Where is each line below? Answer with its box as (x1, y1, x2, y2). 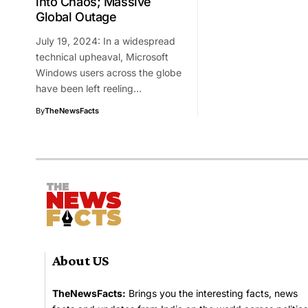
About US (52, 252, 109, 269)
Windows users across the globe (36, 66, 181, 78)
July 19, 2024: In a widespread (36, 34, 175, 47)
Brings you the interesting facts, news (126, 287, 298, 299)
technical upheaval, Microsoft (36, 50, 168, 63)
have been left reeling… (36, 82, 142, 94)
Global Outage (36, 9, 117, 24)
